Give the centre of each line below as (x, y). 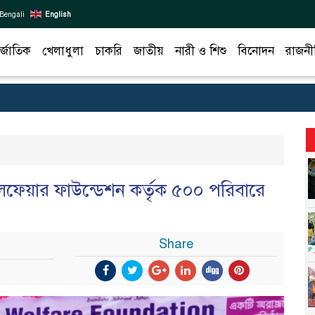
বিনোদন (256, 51)
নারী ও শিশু (201, 51)
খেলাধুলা (63, 51)
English (58, 14)
